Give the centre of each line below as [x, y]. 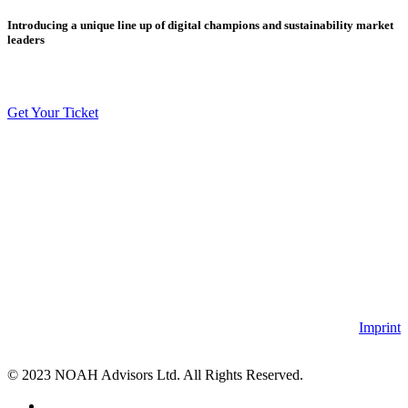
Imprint [380, 328]
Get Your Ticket [53, 112]
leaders [26, 40]
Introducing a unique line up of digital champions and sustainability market [200, 25]
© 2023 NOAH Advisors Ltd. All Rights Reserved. [155, 375]
